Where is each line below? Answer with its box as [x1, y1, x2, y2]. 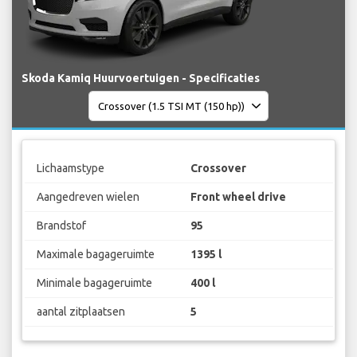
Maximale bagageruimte [36, 247, 155, 261]
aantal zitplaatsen [36, 304, 125, 318]
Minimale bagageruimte [36, 276, 152, 289]
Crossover [190, 161, 246, 175]
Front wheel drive [190, 190, 286, 203]
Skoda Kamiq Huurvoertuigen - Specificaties [22, 72, 260, 85]
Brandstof [36, 218, 86, 232]
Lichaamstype [36, 161, 104, 175]
